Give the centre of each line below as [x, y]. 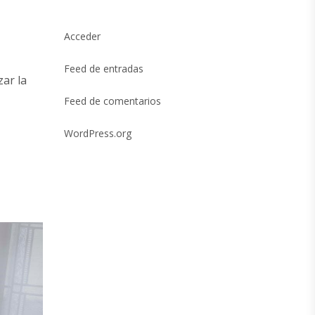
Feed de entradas [104, 69]
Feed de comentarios [112, 101]
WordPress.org [98, 133]
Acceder [82, 36]
